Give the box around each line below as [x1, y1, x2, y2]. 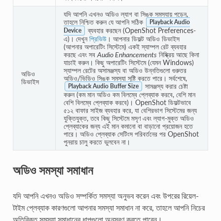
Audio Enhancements [97, 50, 157, 59]
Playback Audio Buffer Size [68, 83, 139, 90]
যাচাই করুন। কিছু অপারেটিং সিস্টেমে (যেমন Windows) [63, 58, 194, 67]
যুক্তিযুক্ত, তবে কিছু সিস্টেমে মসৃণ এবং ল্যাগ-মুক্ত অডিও [63, 113, 194, 122]
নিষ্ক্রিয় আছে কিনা [156, 50, 199, 59]
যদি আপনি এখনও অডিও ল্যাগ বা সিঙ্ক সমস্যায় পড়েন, [63, 9, 188, 18]
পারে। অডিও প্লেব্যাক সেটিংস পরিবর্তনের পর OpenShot [63, 129, 199, 138]
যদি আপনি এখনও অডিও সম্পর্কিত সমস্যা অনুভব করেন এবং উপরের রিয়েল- [12, 190, 199, 200]
